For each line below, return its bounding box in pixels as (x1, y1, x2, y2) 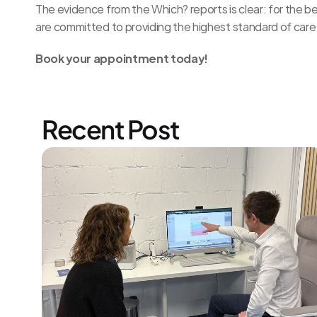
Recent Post (42, 113, 180, 145)
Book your (35, 48, 93, 67)
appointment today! (93, 48, 209, 67)
